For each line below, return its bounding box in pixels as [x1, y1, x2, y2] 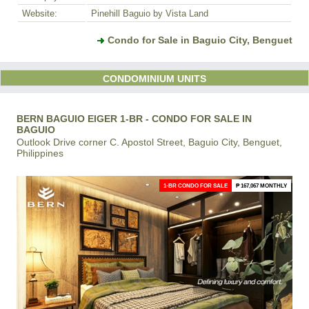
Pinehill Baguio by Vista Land [91, 9, 208, 19]
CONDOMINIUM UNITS [103, 73, 206, 85]
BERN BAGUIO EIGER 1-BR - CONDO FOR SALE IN [17, 113, 252, 125]
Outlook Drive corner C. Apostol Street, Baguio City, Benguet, [17, 137, 282, 148]
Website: [22, 9, 57, 19]
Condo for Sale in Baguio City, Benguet [108, 34, 292, 46]
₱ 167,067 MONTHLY [236, 182, 287, 190]
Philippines [17, 148, 63, 159]
